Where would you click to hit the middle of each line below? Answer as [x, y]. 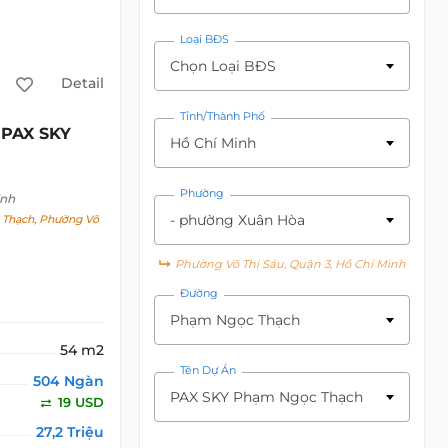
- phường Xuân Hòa [238, 220]
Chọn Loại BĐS [223, 66]
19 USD [79, 401]
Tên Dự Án [208, 370]
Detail [82, 83]
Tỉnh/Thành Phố [223, 116]
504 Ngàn [69, 380]
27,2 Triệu [70, 431]
